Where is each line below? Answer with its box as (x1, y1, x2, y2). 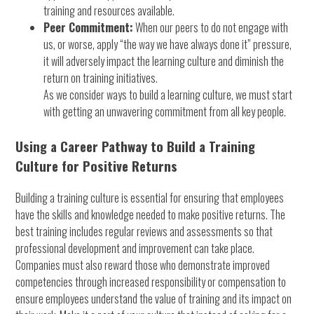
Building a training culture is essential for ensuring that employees (15, 189, 285, 206)
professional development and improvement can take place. (15, 239, 255, 257)
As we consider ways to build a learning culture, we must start (43, 86, 293, 103)
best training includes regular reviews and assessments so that (15, 222, 273, 240)
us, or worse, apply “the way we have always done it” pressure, (43, 35, 292, 53)
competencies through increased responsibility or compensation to (15, 273, 287, 290)
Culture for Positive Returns (15, 156, 178, 175)
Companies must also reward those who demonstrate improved (15, 256, 271, 273)
